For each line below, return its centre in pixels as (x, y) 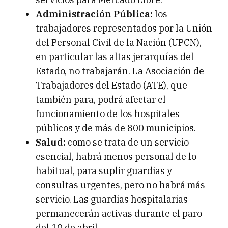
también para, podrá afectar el (101, 100)
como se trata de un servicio (127, 142)
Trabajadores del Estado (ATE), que (111, 85)
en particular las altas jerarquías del (115, 57)
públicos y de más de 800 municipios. (116, 128)
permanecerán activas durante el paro (119, 214)
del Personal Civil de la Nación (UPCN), (119, 43)
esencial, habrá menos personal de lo (116, 157)
